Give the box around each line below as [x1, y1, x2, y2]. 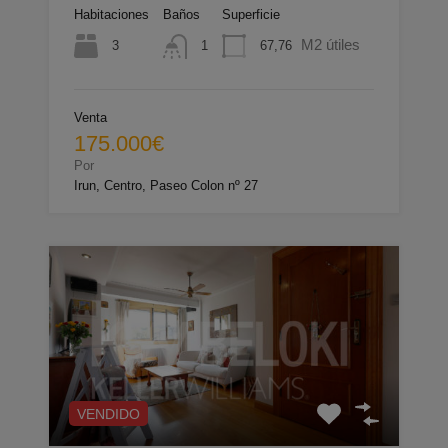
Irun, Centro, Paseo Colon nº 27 [74, 177, 258, 193]
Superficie [222, 7, 280, 23]
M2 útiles [301, 36, 360, 54]
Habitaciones [74, 7, 149, 23]
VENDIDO [77, 405, 140, 422]
